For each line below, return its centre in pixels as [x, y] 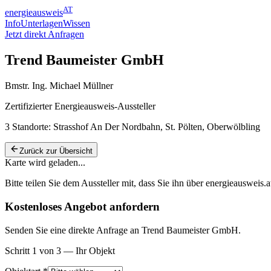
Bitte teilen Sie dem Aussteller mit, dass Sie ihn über [105, 183]
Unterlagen [42, 24]
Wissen [77, 24]
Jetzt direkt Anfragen [44, 34]
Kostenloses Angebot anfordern [82, 206]
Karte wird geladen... [45, 163]
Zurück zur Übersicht [56, 151]
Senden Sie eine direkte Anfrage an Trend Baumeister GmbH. [123, 230]
